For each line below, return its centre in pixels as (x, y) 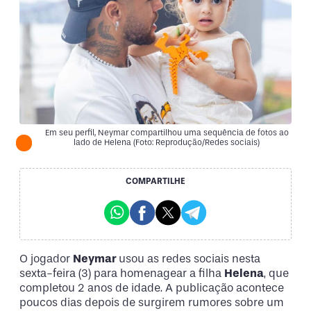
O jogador (46, 259)
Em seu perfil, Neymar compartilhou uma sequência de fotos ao (167, 133)
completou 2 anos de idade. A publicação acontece (152, 288)
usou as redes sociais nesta (190, 259)
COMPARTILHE (155, 182)
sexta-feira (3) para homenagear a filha (122, 274)
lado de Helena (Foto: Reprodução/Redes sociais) (167, 143)
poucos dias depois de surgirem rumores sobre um (152, 303)
